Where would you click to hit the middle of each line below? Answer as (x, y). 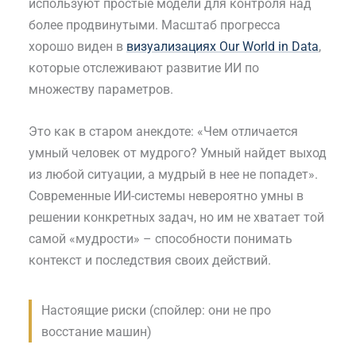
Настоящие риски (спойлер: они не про (156, 310)
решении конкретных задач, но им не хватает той (176, 217)
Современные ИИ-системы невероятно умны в (166, 195)
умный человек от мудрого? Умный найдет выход (178, 153)
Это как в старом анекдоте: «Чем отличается (163, 131)
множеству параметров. (101, 90)
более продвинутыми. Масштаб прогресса (155, 25)
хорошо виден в (77, 47)
